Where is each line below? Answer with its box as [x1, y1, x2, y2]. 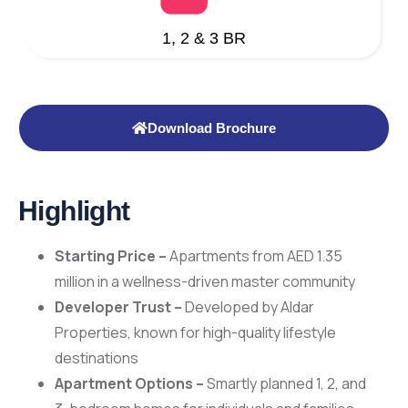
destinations [55, 348, 138, 369]
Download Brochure [148, 120, 276, 137]
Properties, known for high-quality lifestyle [55, 322, 336, 343]
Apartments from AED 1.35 [167, 246, 342, 267]
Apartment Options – [55, 373, 204, 394]
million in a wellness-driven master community [55, 271, 355, 292]
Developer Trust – [55, 297, 182, 318]
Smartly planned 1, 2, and [204, 373, 366, 394]
